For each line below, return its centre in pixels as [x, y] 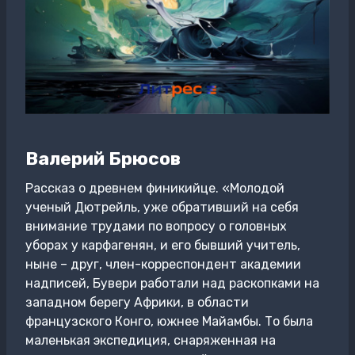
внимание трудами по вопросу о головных [156, 226]
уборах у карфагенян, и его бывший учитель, [163, 245]
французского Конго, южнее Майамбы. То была [169, 321]
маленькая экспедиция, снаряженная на [151, 340]
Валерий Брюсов [103, 158]
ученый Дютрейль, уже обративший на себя [162, 207]
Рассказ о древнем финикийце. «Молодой [155, 188]
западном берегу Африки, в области [137, 302]
